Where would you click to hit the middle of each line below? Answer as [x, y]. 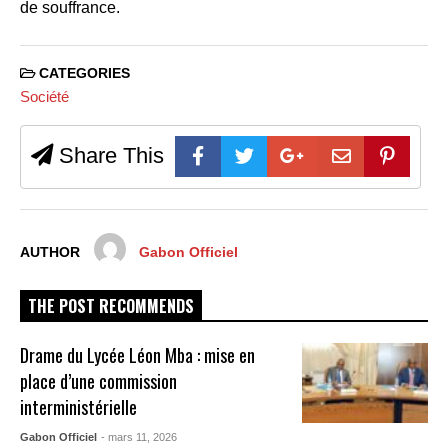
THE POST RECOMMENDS [111, 305]
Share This [108, 156]
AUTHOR [50, 252]
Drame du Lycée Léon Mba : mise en [138, 354]
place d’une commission [99, 380]
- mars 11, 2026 [139, 436]
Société [44, 97]
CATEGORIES [82, 73]
